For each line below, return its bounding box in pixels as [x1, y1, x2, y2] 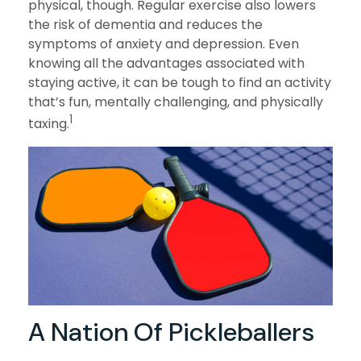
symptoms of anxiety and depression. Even [28, 35, 299, 54]
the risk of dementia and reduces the [28, 15, 263, 35]
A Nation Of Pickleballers [28, 314, 314, 349]
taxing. [28, 114, 69, 134]
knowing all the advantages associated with [28, 54, 305, 73]
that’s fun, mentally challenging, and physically [28, 93, 323, 112]
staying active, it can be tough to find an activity [28, 73, 331, 93]
